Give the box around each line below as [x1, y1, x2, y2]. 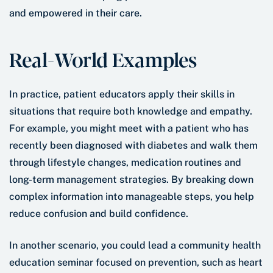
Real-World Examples [9, 44, 197, 73]
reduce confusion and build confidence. [9, 208, 188, 220]
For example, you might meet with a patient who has [9, 122, 249, 135]
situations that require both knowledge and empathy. [9, 105, 252, 118]
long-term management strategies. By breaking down [9, 174, 253, 186]
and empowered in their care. [9, 7, 144, 19]
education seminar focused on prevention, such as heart [9, 257, 263, 269]
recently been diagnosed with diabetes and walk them [9, 140, 258, 152]
